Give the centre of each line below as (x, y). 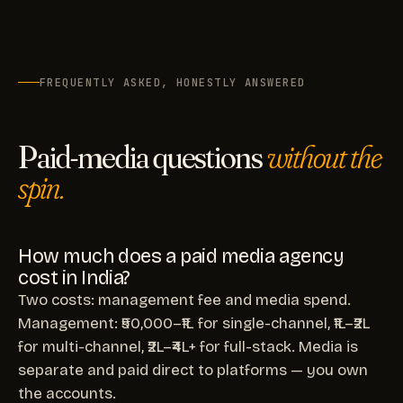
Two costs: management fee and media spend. (184, 300)
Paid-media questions (143, 156)
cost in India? (74, 278)
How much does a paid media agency (181, 256)
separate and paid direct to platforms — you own (193, 370)
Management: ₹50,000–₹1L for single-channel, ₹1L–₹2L (194, 323)
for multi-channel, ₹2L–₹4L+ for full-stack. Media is (188, 346)
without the (324, 156)
